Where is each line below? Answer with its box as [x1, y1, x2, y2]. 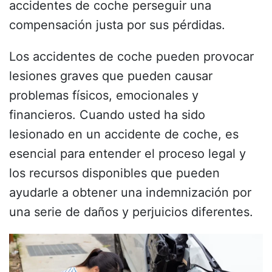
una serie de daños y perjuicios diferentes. [9, 204, 257, 219]
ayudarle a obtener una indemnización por [9, 185, 251, 200]
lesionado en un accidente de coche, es [9, 126, 239, 141]
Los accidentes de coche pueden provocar [9, 49, 254, 64]
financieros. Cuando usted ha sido [9, 107, 205, 122]
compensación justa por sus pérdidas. [9, 17, 225, 32]
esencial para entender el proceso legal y [9, 146, 246, 161]
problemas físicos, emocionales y [9, 87, 199, 103]
